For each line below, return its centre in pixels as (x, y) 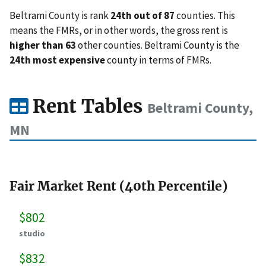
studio (32, 233)
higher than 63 (43, 45)
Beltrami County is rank (60, 16)
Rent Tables (88, 106)
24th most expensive (57, 60)
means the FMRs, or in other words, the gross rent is (119, 31)
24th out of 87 (142, 16)
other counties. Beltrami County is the (158, 45)
